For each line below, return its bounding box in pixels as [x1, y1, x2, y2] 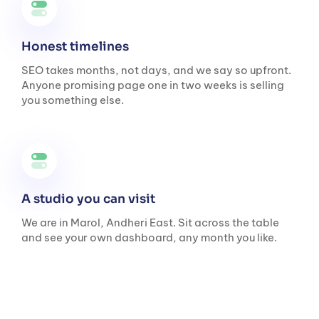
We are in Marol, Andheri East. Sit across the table [21, 215, 279, 229]
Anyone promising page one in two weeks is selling [21, 78, 284, 92]
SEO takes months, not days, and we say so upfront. [21, 63, 291, 77]
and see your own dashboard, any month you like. [21, 230, 277, 244]
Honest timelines [21, 39, 132, 55]
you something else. [21, 93, 124, 107]
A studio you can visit [21, 191, 158, 206]
